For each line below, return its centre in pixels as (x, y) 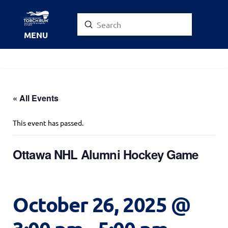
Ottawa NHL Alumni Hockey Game (106, 154)
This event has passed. (48, 122)
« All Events (36, 98)
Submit (101, 24)
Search (89, 30)
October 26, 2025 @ (102, 204)
